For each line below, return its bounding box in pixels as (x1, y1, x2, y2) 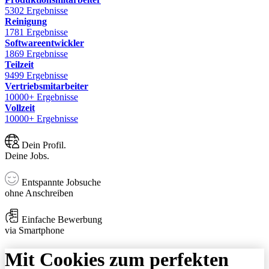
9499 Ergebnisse (5, 70, 68, 80)
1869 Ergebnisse (5, 48, 68, 59)
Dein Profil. (19, 139, 66, 150)
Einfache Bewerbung (19, 214, 102, 225)
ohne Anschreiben (5, 187, 73, 198)
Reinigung (5, 16, 47, 26)
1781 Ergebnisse (5, 26, 68, 37)
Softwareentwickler (5, 37, 84, 48)
